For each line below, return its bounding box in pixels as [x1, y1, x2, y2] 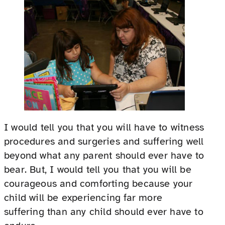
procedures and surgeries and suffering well [4, 135, 204, 148]
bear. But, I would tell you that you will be [4, 163, 191, 176]
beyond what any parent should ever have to [4, 149, 204, 162]
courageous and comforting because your [4, 177, 193, 190]
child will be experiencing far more [4, 191, 162, 204]
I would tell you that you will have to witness [4, 121, 204, 134]
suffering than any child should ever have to [4, 205, 203, 218]
